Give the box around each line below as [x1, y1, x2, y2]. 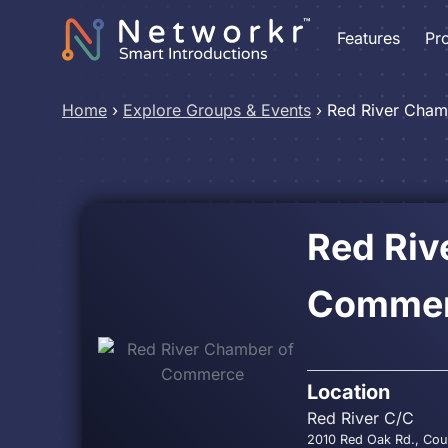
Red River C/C [306, 408, 414, 428]
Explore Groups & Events [123, 100, 311, 120]
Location [306, 380, 390, 404]
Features [337, 27, 400, 48]
